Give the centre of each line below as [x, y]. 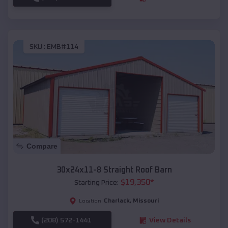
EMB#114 [63, 47]
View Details [170, 220]
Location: [91, 201]
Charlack [117, 201]
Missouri [146, 201]
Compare [42, 146]
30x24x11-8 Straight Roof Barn [114, 170]
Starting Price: [96, 182]
